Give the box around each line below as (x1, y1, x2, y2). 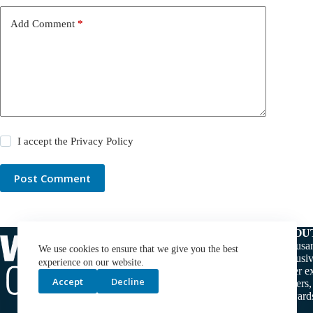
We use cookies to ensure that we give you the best (38, 244, 238, 254)
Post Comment (14, 171, 91, 186)
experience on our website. (38, 257, 144, 268)
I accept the (17, 136, 71, 147)
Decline (111, 275, 145, 288)
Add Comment (10, 17, 75, 29)
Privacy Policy (71, 136, 134, 147)
